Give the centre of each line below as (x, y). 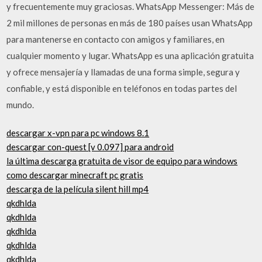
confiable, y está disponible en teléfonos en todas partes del (122, 88)
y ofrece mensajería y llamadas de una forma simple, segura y (123, 72)
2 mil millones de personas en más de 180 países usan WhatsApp (130, 23)
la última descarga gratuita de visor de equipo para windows (122, 161)
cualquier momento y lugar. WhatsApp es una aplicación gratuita (130, 55)
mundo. (20, 104)
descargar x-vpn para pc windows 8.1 (78, 133)
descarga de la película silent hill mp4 (78, 189)
